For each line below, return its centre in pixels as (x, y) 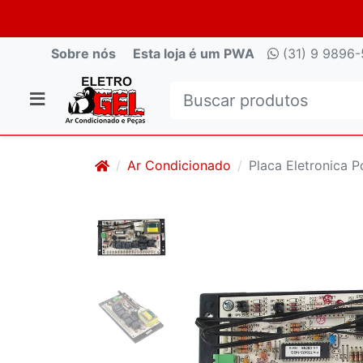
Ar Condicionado (179, 165)
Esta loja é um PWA (194, 53)
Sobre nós (83, 53)
